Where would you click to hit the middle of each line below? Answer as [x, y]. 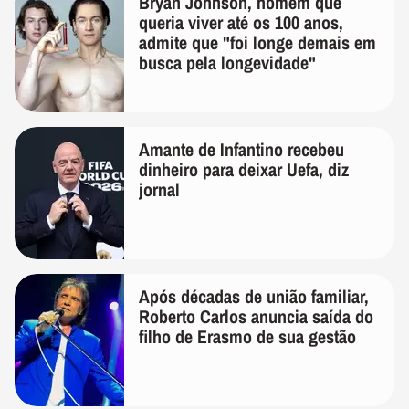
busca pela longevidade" [227, 62]
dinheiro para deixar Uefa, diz [244, 169]
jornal [159, 189]
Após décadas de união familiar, [254, 296]
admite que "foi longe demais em [257, 42]
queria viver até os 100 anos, [241, 22]
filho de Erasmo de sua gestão [247, 336]
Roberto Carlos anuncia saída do [256, 316]
